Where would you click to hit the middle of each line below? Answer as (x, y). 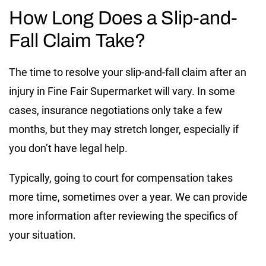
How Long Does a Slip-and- (123, 18)
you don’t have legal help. (69, 148)
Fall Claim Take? (77, 40)
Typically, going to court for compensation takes (121, 178)
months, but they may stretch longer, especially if (124, 129)
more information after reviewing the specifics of (123, 216)
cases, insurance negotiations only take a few (116, 110)
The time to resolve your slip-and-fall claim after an (128, 72)
